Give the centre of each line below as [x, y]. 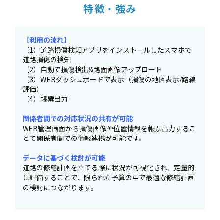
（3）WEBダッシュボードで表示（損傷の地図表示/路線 [109, 79]
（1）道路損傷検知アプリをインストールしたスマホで [107, 50]
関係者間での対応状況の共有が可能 [78, 118]
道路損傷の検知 [47, 59]
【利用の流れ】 [47, 40]
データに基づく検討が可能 [64, 158]
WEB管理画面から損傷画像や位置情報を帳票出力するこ [109, 128]
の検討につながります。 [60, 187]
